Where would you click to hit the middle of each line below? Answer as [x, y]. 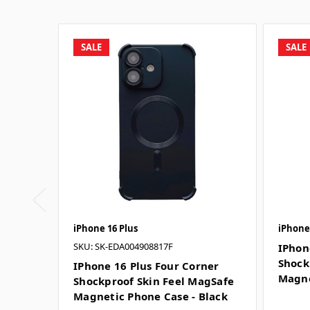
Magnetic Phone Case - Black [151, 296]
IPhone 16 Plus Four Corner [146, 265]
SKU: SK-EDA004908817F [123, 246]
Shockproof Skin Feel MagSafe [154, 281]
